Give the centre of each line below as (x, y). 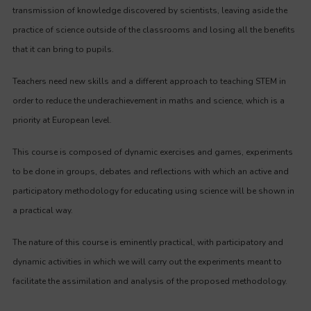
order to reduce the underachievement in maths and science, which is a (149, 101)
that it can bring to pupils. (63, 49)
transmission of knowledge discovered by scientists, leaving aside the (150, 10)
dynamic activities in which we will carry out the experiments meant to (147, 262)
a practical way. (43, 210)
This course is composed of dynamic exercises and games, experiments (153, 152)
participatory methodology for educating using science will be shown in (153, 191)
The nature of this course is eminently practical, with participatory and (148, 242)
